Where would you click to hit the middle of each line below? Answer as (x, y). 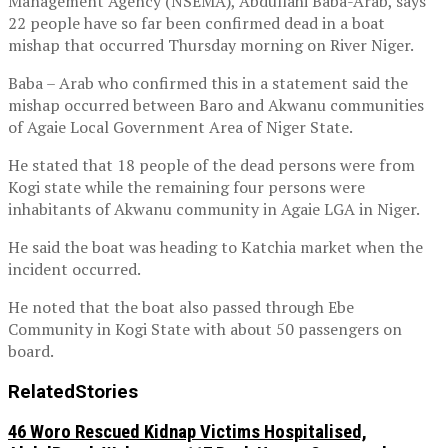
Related (41, 391)
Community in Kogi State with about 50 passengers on (205, 328)
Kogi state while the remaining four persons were (186, 186)
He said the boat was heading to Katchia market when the (215, 246)
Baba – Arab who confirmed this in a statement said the (208, 82)
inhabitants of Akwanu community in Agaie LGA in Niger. (214, 208)
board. (31, 350)
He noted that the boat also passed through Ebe (181, 306)
